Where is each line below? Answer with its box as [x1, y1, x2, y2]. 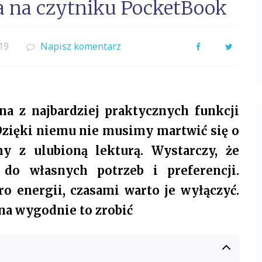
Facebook [200, 40, 238, 51]
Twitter [232, 40, 260, 51]
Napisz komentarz [40, 40, 121, 53]
